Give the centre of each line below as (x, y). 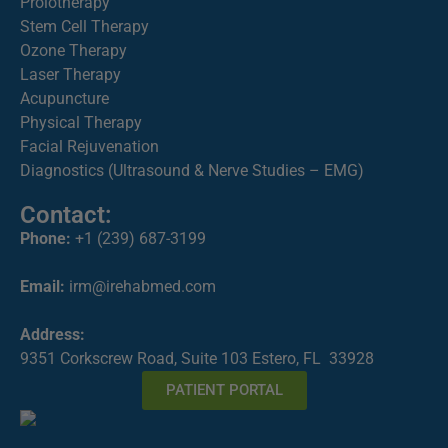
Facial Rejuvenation (89, 146)
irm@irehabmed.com (142, 286)
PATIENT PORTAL (224, 389)
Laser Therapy (70, 74)
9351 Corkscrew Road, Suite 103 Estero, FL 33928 (197, 358)
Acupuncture (64, 98)
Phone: (45, 238)
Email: (42, 286)
